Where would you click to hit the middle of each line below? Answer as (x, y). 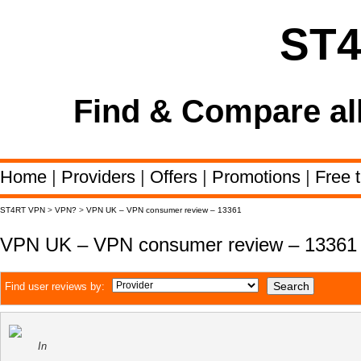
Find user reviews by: (55, 286)
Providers (101, 177)
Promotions (259, 177)
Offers (176, 177)
